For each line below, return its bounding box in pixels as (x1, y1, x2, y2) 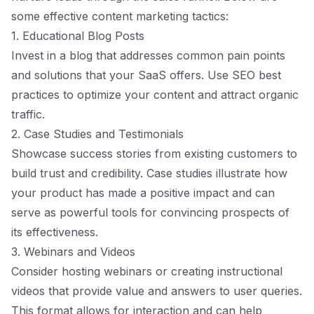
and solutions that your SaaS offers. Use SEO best (11, 68, 281, 82)
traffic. (11, 107, 45, 121)
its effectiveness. (11, 225, 98, 239)
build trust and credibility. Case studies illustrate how (11, 166, 287, 180)
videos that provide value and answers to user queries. (11, 284, 302, 298)
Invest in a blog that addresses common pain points (11, 48, 285, 62)
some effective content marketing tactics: (11, 9, 228, 23)
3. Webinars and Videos (11, 245, 135, 259)
